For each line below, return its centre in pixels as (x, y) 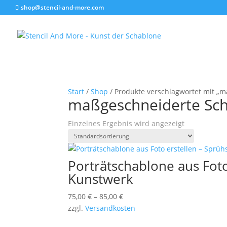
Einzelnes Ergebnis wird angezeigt (126, 123)
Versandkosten (110, 208)
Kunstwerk (101, 179)
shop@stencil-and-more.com (62, 7)
